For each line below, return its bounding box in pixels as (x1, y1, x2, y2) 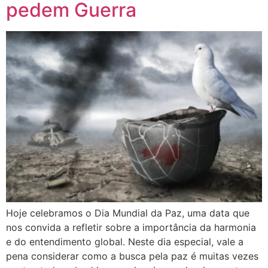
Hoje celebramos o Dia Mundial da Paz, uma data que (6, 207, 249, 220)
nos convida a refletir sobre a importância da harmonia (6, 221, 256, 234)
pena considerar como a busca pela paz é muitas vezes (6, 250, 258, 263)
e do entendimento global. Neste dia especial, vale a (6, 236, 243, 248)
